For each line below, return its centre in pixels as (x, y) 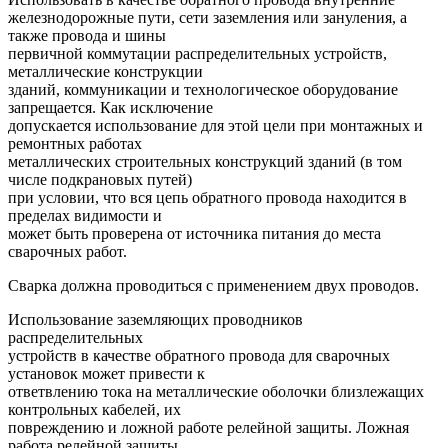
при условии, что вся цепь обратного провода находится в (207, 197)
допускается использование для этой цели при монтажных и (215, 125)
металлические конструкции (105, 71)
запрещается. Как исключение (110, 107)
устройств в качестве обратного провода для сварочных (199, 355)
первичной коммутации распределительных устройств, (197, 53)
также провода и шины (87, 35)
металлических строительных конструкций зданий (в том (205, 161)
